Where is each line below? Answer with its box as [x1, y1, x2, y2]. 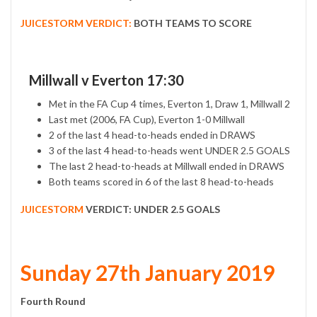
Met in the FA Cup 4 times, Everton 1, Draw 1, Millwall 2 [49, 98, 290, 110]
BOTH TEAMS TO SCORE [132, 17, 252, 30]
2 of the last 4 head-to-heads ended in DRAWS [49, 129, 255, 142]
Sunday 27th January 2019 [21, 260, 275, 286]
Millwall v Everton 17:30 [21, 71, 184, 89]
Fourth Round [21, 295, 86, 308]
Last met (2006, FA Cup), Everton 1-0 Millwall [49, 113, 245, 126]
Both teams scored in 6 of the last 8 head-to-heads [49, 175, 274, 188]
